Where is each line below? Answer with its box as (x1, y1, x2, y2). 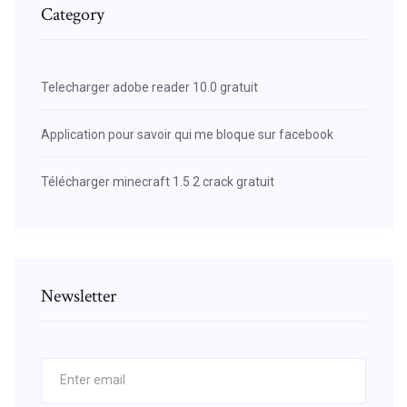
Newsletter (41, 283, 116, 308)
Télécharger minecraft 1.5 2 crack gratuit (41, 174, 274, 189)
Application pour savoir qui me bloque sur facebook (41, 126, 333, 142)
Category (41, 2, 104, 26)
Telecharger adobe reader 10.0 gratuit (41, 79, 258, 94)
